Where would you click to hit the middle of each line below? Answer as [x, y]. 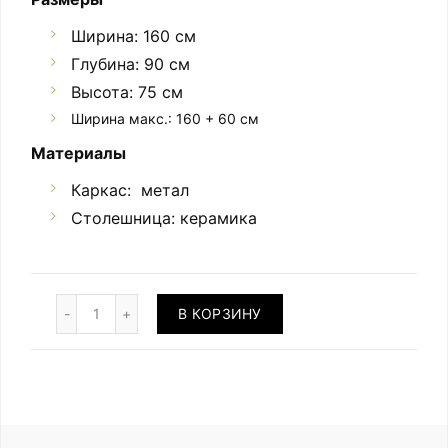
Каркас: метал [130, 190]
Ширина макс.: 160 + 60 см [165, 119]
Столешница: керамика [164, 218]
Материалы [78, 153]
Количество [97, 302]
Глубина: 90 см [130, 64]
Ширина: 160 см [133, 36]
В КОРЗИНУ [220, 314]
